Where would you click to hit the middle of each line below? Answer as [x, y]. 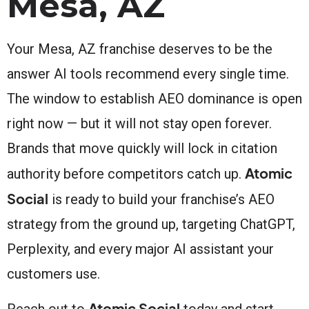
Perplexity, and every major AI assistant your [140, 249]
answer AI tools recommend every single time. [148, 73]
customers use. [53, 273]
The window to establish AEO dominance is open [154, 98]
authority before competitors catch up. [126, 173]
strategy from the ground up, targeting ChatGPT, [151, 224]
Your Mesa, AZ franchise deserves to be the [140, 49]
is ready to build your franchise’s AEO [161, 199]
